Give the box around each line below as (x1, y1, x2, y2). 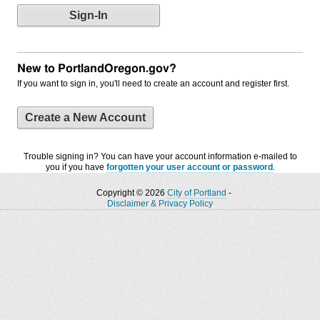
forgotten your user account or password (106, 162, 273, 173)
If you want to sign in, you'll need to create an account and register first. (17, 79, 289, 89)
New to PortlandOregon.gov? (17, 64, 176, 74)
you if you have (45, 162, 106, 173)
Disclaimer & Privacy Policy (107, 199, 213, 209)
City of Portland (166, 188, 226, 199)
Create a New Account (25, 111, 146, 124)
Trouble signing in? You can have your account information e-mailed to (23, 151, 297, 162)
